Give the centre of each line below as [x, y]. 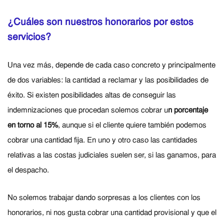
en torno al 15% [33, 126]
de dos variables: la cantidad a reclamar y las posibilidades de [108, 81]
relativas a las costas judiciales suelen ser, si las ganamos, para [112, 156]
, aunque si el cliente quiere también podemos [132, 126]
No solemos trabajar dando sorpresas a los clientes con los [104, 198]
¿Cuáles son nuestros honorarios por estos [100, 23]
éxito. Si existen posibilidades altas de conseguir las [92, 96]
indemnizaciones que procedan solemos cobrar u [88, 111]
